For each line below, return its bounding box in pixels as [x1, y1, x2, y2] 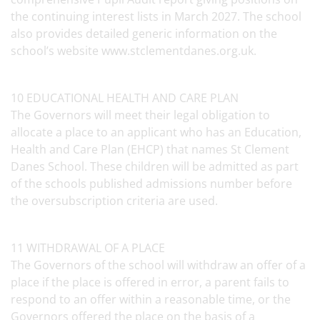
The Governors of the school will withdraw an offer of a [11, 257, 306, 273]
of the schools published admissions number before [11, 176, 292, 191]
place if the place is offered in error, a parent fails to [11, 274, 289, 290]
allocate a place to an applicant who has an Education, [11, 124, 301, 140]
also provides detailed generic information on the [11, 26, 277, 41]
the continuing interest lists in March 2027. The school [11, 9, 301, 24]
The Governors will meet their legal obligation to [11, 107, 270, 123]
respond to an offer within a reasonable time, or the [11, 291, 291, 307]
